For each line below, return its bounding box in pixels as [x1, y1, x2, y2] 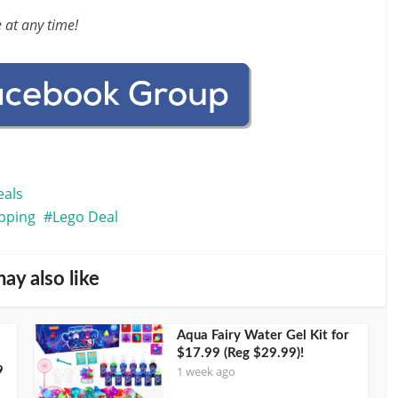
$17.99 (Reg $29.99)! [177, 346, 304, 360]
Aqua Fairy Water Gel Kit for [177, 328, 349, 342]
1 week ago [177, 362, 235, 379]
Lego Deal [52, 206, 118, 227]
